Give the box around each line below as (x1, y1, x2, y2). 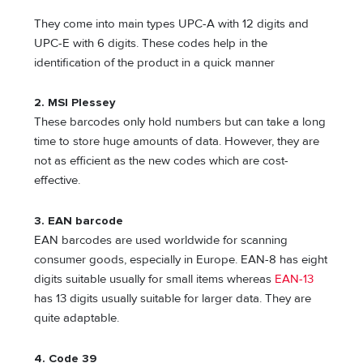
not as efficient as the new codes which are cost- (34, 154, 289, 169)
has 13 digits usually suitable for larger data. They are (34, 292, 312, 305)
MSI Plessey (48, 96, 119, 110)
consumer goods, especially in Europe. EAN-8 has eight (34, 253, 328, 267)
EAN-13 (275, 272, 314, 286)
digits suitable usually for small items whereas (34, 272, 275, 286)
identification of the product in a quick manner (34, 55, 275, 70)
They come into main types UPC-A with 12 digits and (34, 16, 310, 31)
